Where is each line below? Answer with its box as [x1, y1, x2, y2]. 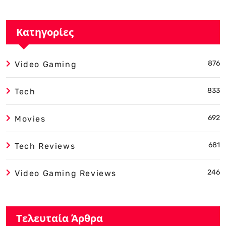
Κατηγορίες [16, 25, 74, 39]
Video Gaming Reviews [15, 168, 117, 178]
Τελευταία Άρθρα [16, 211, 103, 225]
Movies [15, 114, 46, 124]
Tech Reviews [15, 141, 76, 151]
